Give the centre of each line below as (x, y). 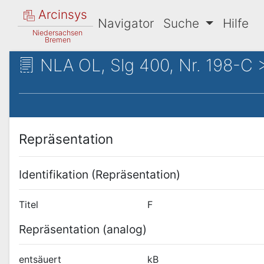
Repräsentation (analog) (83, 230)
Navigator (126, 24)
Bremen (57, 40)
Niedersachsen (57, 33)
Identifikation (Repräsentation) (100, 175)
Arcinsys (61, 14)
